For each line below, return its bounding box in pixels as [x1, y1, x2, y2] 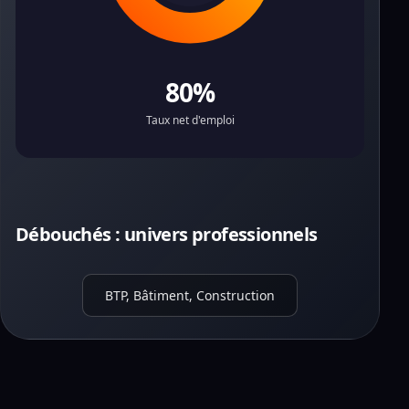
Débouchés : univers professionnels [16, 222, 318, 246]
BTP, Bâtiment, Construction [105, 287, 275, 304]
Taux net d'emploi [145, 112, 235, 128]
